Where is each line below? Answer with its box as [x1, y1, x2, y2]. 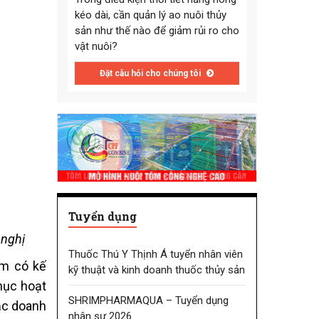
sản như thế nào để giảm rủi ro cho [74, 24, 239, 38]
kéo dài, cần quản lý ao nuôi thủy [74, 9, 226, 22]
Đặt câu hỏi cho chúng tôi [100, 68, 204, 79]
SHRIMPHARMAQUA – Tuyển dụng [68, 293, 229, 307]
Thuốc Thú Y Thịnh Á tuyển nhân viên [68, 247, 243, 261]
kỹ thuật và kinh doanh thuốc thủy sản [68, 263, 245, 276]
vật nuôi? [74, 40, 117, 53]
